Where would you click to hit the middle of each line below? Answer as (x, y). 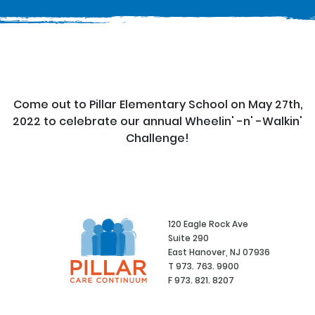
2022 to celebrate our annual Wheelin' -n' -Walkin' (157, 121)
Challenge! (157, 138)
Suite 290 (188, 238)
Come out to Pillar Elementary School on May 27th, (157, 104)
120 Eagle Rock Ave (208, 224)
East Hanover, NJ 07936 (219, 252)
